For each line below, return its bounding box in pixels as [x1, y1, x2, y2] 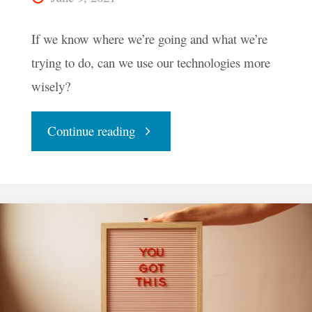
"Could [134, 120, 171, 139]
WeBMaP [134, 198, 185, 217]
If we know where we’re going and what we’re [31, 29, 267, 47]
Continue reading [47, 121, 135, 139]
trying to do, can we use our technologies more [31, 53, 270, 71]
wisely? [31, 77, 70, 95]
